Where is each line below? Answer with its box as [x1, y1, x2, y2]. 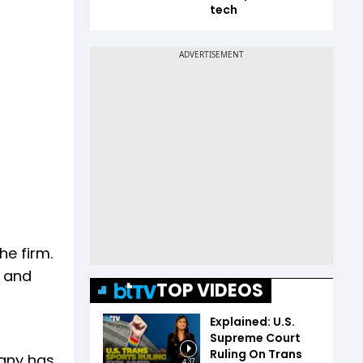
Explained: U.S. [210, 314, 295, 330]
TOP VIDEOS [156, 278, 263, 303]
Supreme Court [210, 330, 301, 346]
